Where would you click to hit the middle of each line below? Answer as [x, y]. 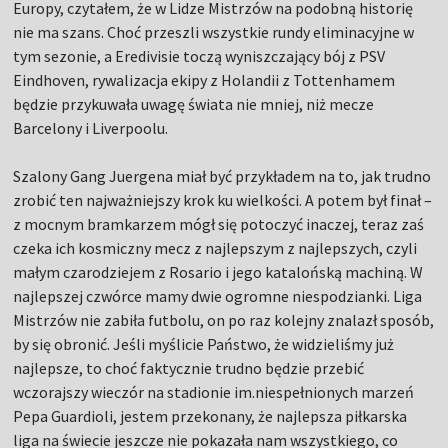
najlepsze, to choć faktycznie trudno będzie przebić [189, 368]
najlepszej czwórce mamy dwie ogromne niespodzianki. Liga [218, 296]
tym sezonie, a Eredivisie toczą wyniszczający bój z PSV [199, 56]
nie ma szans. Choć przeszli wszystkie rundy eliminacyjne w [214, 32]
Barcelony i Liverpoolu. [91, 128]
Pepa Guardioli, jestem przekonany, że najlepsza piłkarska [210, 416]
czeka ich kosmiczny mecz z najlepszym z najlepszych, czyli [215, 248]
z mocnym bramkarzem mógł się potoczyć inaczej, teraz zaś [219, 224]
